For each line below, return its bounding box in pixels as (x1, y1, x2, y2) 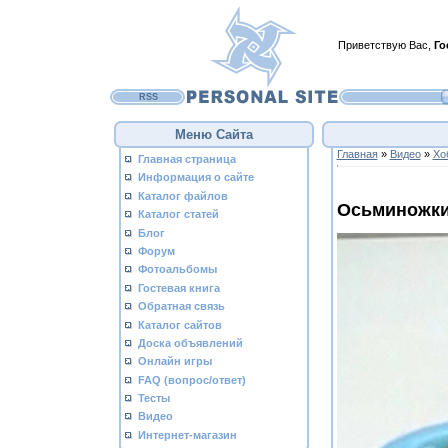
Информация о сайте (138, 171, 254, 184)
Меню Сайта (175, 127, 253, 142)
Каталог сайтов (138, 318, 222, 331)
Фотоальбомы (138, 263, 217, 276)
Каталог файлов (138, 189, 228, 202)
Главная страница (138, 153, 236, 165)
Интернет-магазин (138, 428, 237, 441)
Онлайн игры (138, 355, 212, 368)
